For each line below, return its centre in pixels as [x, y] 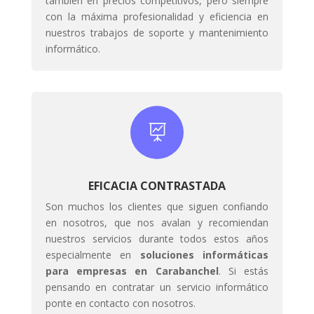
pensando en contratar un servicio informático [157, 287]
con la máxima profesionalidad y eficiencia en [157, 16]
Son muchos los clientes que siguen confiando [157, 206]
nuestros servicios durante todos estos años [157, 238]
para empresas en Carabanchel [132, 271]
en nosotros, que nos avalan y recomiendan [157, 222]
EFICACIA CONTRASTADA [157, 185]
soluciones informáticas [204, 254]
